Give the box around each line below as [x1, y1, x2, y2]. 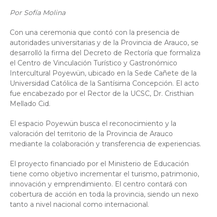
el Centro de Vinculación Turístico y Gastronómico [10, 59, 177, 67]
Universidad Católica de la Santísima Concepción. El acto [10, 79, 199, 88]
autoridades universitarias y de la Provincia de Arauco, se [10, 38, 199, 47]
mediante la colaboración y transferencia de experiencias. [10, 139, 201, 148]
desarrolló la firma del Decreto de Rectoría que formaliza [10, 48, 201, 57]
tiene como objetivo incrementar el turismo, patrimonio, [10, 170, 199, 178]
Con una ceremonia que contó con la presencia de [10, 28, 180, 37]
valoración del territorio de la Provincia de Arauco [10, 129, 173, 138]
